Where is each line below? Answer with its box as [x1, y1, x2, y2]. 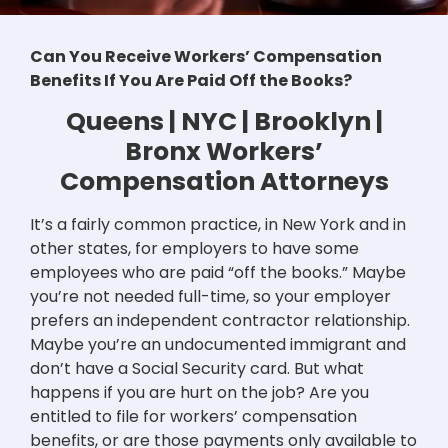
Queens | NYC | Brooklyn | [65, 104, 383, 140]
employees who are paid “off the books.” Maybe [30, 261, 406, 285]
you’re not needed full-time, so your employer [30, 285, 391, 309]
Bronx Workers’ [125, 134, 323, 170]
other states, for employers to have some [30, 237, 359, 261]
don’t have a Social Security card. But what [30, 357, 364, 381]
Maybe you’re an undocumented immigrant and [30, 333, 406, 357]
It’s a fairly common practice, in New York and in [30, 213, 406, 237]
